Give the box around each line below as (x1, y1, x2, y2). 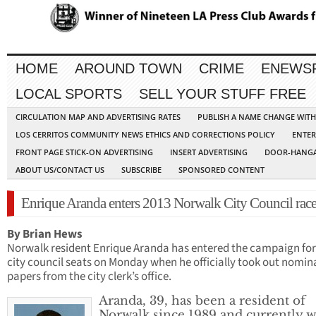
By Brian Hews (7, 226, 82, 243)
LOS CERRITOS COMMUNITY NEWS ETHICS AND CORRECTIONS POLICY (16, 129, 275, 140)
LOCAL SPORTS (16, 86, 122, 102)
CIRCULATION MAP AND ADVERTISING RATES (16, 111, 181, 123)
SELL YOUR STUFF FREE (139, 86, 306, 102)
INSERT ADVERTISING (170, 147, 248, 158)
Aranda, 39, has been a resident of (99, 293, 305, 309)
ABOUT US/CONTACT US (16, 164, 104, 176)
